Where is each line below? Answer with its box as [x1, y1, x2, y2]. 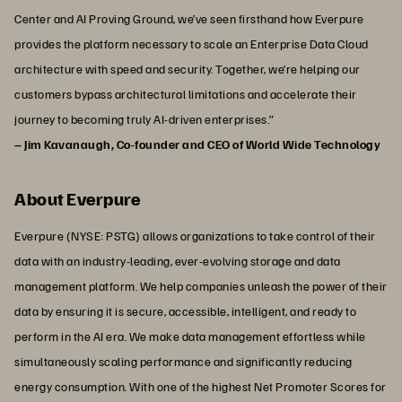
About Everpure [14, 187, 140, 211]
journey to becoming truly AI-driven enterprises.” [14, 111, 275, 127]
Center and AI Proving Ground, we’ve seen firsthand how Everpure [14, 11, 364, 27]
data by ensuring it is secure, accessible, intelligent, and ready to [14, 303, 356, 319]
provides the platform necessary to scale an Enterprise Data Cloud [14, 36, 369, 52]
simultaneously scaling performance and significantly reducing [14, 354, 353, 370]
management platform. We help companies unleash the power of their [14, 278, 388, 294]
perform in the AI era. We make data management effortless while [14, 328, 366, 345]
